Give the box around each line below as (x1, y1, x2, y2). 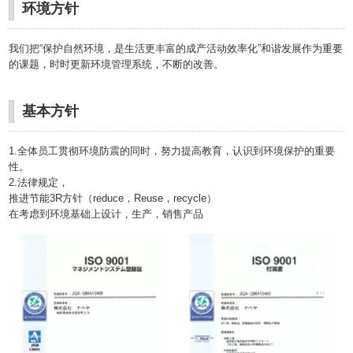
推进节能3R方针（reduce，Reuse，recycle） (9, 191, 217, 204)
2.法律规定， (9, 176, 69, 188)
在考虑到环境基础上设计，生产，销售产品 (9, 207, 204, 220)
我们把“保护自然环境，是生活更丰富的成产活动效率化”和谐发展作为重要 (9, 42, 344, 54)
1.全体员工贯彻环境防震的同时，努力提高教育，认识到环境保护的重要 (9, 144, 336, 157)
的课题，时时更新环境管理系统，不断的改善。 (9, 58, 225, 70)
